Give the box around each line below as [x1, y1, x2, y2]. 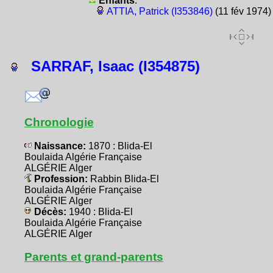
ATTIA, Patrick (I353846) [106, 6, 213, 16]
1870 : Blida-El [88, 141, 152, 151]
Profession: [32, 174, 90, 184]
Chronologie [24, 115, 94, 129]
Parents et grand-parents [24, 250, 163, 263]
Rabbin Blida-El [90, 174, 159, 184]
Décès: [32, 207, 69, 217]
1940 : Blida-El [69, 207, 133, 217]
